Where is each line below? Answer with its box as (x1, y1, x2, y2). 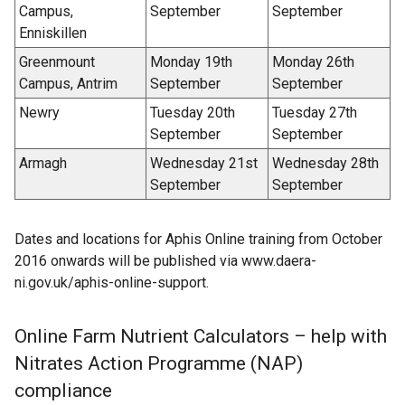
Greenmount (19, 53, 95, 71)
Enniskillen (19, 24, 87, 42)
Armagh (19, 155, 67, 173)
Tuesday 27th (272, 104, 357, 122)
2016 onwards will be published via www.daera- (14, 252, 316, 270)
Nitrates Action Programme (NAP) (14, 353, 303, 375)
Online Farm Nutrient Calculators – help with (14, 325, 387, 348)
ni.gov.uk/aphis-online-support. (14, 274, 209, 292)
